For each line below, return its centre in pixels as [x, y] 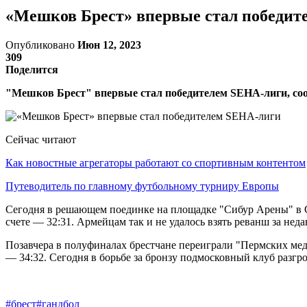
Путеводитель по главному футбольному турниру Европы [142, 186]
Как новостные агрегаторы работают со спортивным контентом [156, 162]
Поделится [32, 69]
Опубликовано [41, 45]
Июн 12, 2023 [109, 45]
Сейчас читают [41, 139]
